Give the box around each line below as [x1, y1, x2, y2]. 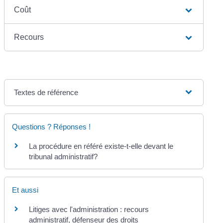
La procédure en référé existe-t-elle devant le [29, 141, 174, 150]
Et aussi [12, 186, 39, 194]
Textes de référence [14, 88, 79, 97]
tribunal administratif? [29, 152, 98, 161]
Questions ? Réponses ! [12, 122, 91, 131]
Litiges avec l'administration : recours [29, 205, 149, 214]
